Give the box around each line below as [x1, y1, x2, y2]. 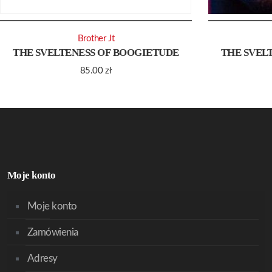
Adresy [27, 253, 58, 263]
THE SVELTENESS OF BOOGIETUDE [13, 47, 179, 59]
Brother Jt [77, 34, 115, 44]
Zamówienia [27, 227, 78, 237]
